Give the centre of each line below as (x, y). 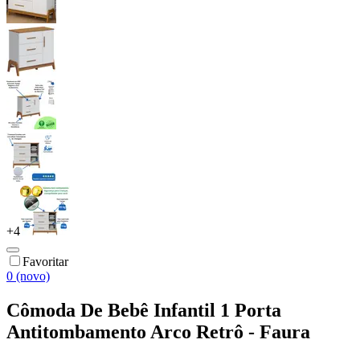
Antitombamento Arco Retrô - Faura (158, 331)
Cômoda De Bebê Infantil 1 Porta (144, 310)
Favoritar (45, 261)
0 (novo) (28, 276)
